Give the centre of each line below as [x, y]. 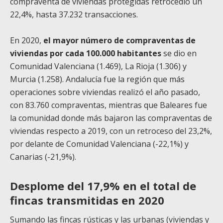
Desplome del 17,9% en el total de [103, 185]
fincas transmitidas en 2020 [87, 200]
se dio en [179, 53]
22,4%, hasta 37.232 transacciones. [74, 14]
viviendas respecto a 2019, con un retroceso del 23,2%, [111, 131]
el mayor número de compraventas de [119, 40]
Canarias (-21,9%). [43, 157]
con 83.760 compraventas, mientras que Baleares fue [109, 105]
